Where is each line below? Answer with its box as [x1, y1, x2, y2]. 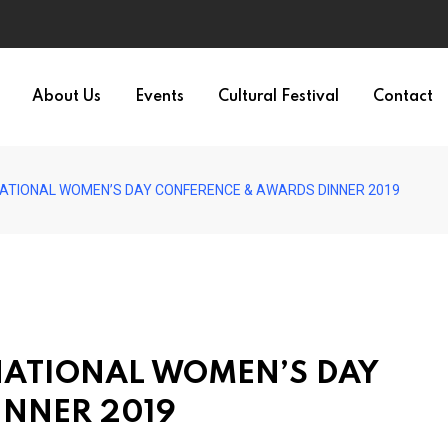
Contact [373, 89, 433, 105]
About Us [32, 89, 101, 105]
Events [135, 89, 184, 105]
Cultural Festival [218, 89, 339, 105]
